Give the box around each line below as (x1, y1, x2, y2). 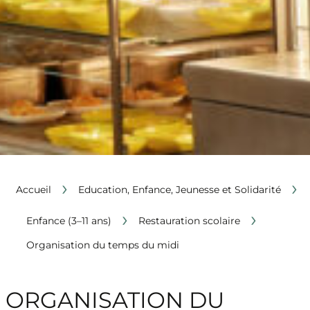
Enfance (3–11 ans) (26, 214, 111, 227)
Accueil (15, 183, 51, 196)
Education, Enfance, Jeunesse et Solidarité (77, 183, 281, 196)
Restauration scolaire (138, 214, 240, 227)
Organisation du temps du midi (26, 239, 179, 252)
